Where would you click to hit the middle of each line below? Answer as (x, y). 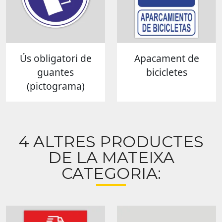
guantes (55, 72)
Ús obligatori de (55, 58)
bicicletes (166, 72)
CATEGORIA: (111, 173)
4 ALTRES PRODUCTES (111, 142)
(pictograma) (55, 86)
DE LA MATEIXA (111, 158)
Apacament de (166, 58)
